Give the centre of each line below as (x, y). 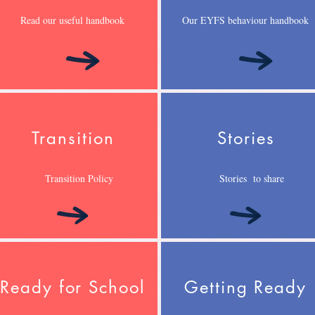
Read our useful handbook (72, 20)
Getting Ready (245, 287)
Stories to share (252, 178)
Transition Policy (79, 178)
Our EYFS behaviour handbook (245, 20)
